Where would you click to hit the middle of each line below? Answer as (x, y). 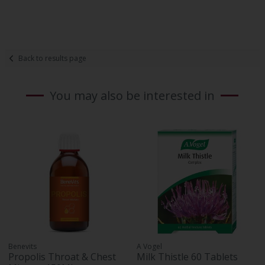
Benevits (23, 247)
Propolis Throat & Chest (62, 257)
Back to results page (53, 59)
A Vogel (150, 247)
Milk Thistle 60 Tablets (188, 257)
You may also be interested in (132, 96)
